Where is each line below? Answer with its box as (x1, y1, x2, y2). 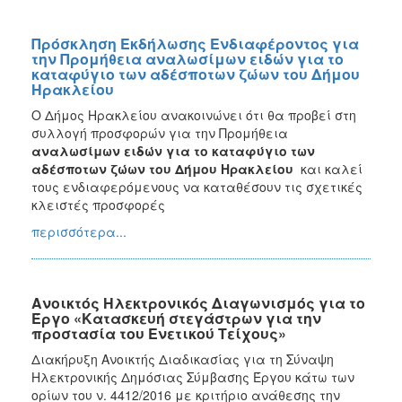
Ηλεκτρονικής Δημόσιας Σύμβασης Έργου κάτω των (31, 367, 354, 386)
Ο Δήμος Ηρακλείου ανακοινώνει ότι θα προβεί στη (31, 105, 356, 124)
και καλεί (297, 159, 363, 178)
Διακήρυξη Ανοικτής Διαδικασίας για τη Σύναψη (31, 349, 334, 368)
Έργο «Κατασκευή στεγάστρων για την (31, 307, 321, 328)
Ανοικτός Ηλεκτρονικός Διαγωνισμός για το (31, 292, 365, 313)
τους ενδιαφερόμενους (31, 177, 179, 196)
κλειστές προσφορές (31, 195, 165, 214)
